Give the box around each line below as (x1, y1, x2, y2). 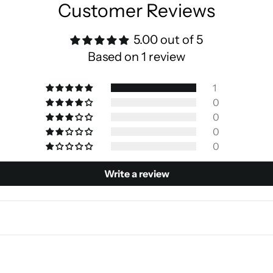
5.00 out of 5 (133, 32, 203, 48)
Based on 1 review (88, 49, 185, 65)
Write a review (104, 168, 169, 180)
